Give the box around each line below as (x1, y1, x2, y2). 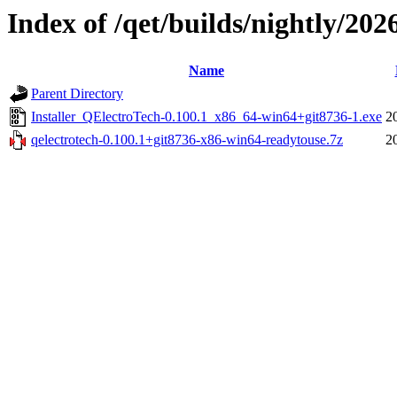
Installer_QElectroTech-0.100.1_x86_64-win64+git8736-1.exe (31, 109, 382, 125)
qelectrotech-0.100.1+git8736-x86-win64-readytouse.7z (31, 132, 343, 148)
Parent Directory (31, 86, 123, 102)
